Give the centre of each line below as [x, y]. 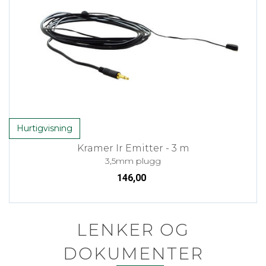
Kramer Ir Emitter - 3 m [133, 148]
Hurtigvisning [45, 128]
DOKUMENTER [133, 253]
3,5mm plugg [133, 161]
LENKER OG [133, 229]
